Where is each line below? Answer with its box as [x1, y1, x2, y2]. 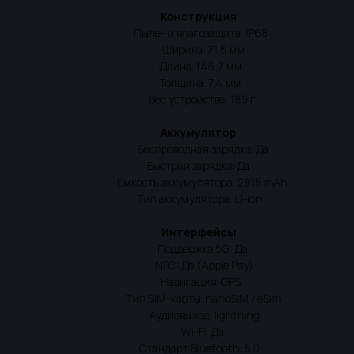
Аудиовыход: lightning [68, 307, 286, 322]
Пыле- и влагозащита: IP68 [48, 25, 306, 40]
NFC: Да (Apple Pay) [100, 258, 254, 273]
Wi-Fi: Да [130, 324, 224, 339]
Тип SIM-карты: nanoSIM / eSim [73, 291, 281, 306]
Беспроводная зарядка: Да [62, 141, 292, 156]
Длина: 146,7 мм [72, 58, 282, 73]
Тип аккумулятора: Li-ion [92, 191, 262, 206]
